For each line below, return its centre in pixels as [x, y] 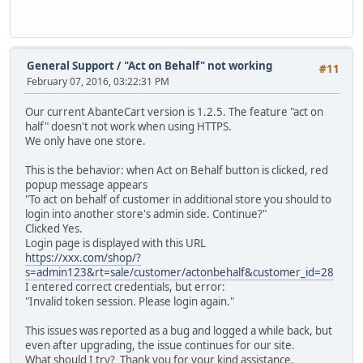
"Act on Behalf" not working [198, 65]
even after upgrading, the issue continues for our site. [160, 346]
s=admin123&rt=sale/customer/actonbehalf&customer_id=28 [179, 273]
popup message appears [86, 185]
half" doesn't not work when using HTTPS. [128, 127]
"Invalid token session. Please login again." [130, 302]
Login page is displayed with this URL [115, 243]
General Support [70, 65]
